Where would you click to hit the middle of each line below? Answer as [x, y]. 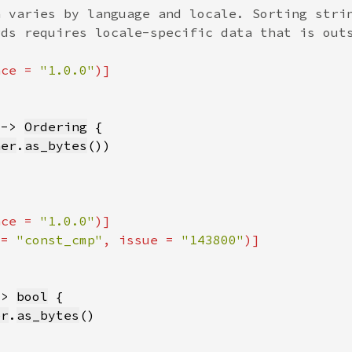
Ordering [56, 126]
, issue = [142, 240]
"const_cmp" [60, 240]
